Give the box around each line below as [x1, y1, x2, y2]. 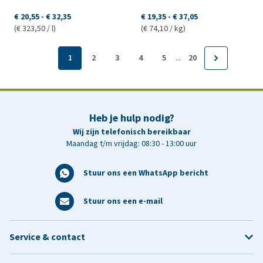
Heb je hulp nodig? [89, 110, 174, 125]
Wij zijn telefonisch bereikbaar [72, 126, 191, 137]
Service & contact [9, 230, 85, 243]
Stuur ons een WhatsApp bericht [83, 167, 208, 178]
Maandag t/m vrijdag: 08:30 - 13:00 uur [66, 137, 197, 149]
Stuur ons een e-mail [83, 195, 163, 207]
